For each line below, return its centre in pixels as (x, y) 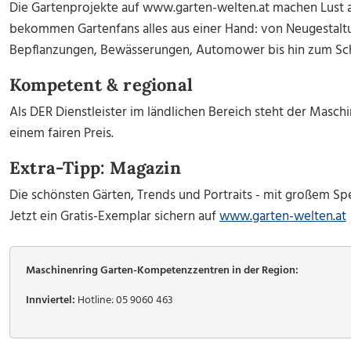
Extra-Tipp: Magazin (95, 168)
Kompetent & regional (101, 85)
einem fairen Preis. (62, 134)
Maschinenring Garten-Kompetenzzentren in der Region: (162, 271)
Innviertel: (51, 300)
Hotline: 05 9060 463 (124, 300)
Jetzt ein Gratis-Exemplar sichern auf (114, 217)
